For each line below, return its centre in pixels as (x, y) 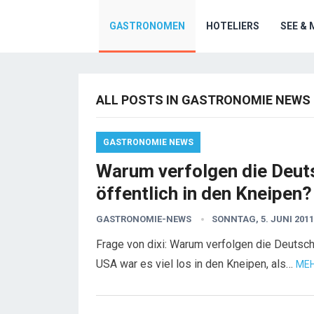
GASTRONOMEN (147, 26)
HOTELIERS (233, 26)
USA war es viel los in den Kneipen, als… (196, 264)
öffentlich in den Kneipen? (204, 193)
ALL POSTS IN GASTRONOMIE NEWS (203, 100)
